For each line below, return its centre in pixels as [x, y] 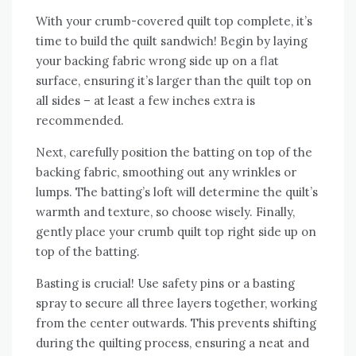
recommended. [80, 121]
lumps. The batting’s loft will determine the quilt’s [177, 192]
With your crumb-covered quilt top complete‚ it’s [174, 21]
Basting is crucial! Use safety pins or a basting [165, 284]
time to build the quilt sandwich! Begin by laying [172, 41]
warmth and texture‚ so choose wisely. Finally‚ [165, 212]
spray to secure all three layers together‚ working [176, 304]
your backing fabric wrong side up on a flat [157, 61]
